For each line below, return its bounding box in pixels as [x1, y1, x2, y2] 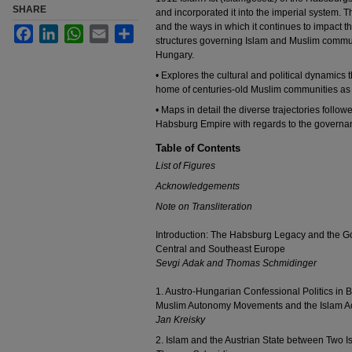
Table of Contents [156, 142, 240, 154]
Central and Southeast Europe [156, 244, 285, 255]
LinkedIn [58, 25, 95, 36]
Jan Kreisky [156, 314, 205, 325]
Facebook [33, 25, 75, 36]
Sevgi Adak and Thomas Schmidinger [156, 258, 317, 269]
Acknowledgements [156, 181, 240, 192]
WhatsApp [83, 25, 127, 36]
